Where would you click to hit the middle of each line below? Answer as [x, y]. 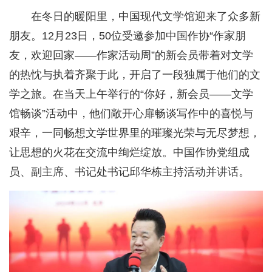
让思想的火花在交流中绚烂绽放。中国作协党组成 [129, 152]
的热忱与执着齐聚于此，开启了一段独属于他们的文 [135, 74]
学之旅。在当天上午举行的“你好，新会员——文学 [131, 94]
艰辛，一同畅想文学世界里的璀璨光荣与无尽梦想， [135, 133]
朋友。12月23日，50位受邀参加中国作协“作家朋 [127, 36]
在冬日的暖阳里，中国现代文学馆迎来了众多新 [146, 16]
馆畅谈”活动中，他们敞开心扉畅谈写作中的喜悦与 [131, 113]
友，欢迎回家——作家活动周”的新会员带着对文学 [131, 55]
